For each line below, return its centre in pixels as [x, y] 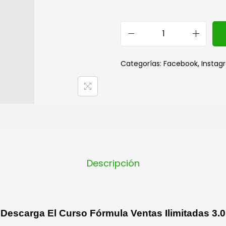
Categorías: [142, 63]
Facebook [181, 63]
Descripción [113, 163]
